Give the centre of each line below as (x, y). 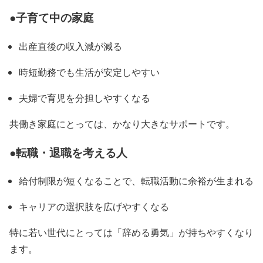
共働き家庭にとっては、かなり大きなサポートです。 (122, 123)
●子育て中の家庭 (52, 18)
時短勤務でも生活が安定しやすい (89, 72)
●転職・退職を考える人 (68, 152)
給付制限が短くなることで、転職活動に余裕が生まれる (136, 181)
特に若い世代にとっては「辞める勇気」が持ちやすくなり (131, 232)
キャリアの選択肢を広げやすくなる (94, 207)
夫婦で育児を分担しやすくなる (85, 97)
